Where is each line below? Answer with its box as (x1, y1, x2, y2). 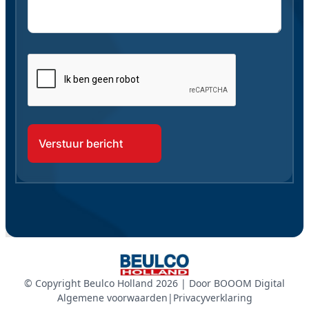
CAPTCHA (27, 54, 80, 69)
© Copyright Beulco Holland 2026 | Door (24, 277, 214, 290)
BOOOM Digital (214, 277, 285, 290)
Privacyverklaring (172, 291, 252, 305)
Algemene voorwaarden (57, 291, 168, 305)
